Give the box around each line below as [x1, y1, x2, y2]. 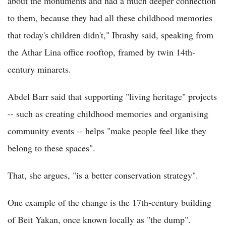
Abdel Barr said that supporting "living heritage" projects [8, 90, 217, 102]
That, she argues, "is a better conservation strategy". [8, 168, 198, 181]
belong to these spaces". [8, 141, 95, 154]
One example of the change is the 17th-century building [8, 196, 211, 208]
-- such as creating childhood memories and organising [8, 107, 208, 120]
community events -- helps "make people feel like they [8, 124, 206, 137]
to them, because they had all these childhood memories [8, 11, 212, 24]
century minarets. [8, 63, 71, 75]
